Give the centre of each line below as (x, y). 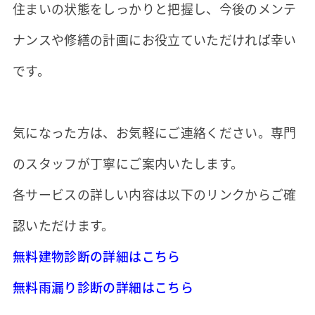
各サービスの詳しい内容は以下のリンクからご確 (154, 194)
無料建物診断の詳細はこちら (96, 256)
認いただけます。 (63, 225)
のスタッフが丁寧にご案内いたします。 (128, 163)
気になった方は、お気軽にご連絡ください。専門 (154, 133)
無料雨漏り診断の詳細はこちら (103, 287)
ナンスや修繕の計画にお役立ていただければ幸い (154, 40)
